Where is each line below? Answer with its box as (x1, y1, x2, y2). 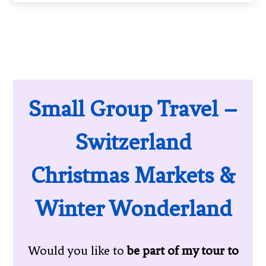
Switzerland (75, 129, 191, 156)
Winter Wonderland (34, 195, 232, 223)
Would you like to (27, 243, 127, 258)
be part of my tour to (126, 243, 239, 258)
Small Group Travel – (28, 96, 237, 123)
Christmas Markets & (31, 162, 235, 189)
